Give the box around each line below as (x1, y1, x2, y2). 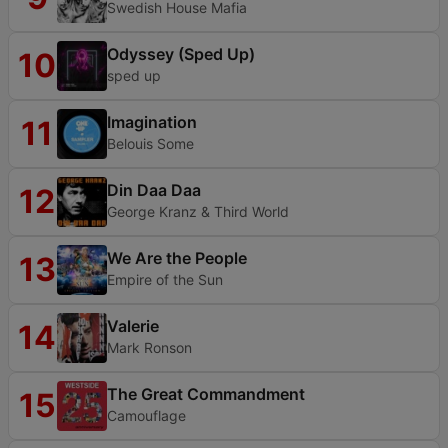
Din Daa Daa (107, 180, 201, 200)
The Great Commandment (107, 384, 305, 404)
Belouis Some (107, 135, 194, 152)
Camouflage (107, 407, 186, 424)
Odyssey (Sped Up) (107, 44, 255, 64)
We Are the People (107, 248, 247, 268)
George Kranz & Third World (107, 203, 289, 220)
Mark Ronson (107, 339, 192, 356)
